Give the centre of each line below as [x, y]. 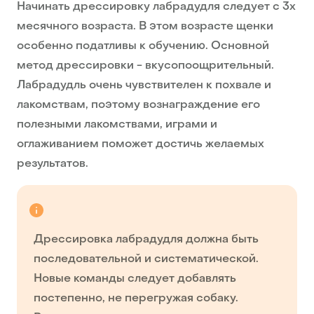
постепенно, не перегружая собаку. [136, 299]
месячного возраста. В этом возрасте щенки [145, 27]
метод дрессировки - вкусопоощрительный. [145, 66]
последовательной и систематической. [146, 260]
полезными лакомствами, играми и [117, 125]
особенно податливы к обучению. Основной [143, 47]
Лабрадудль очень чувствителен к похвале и [144, 86]
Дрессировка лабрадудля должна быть [146, 240]
